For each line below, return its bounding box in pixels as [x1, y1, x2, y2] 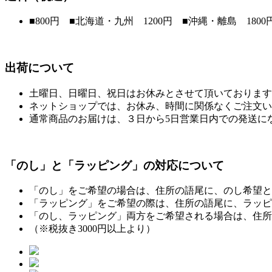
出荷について [5, 61, 74, 75]
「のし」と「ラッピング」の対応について [5, 158, 224, 172]
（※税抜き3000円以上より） [29, 223, 155, 234]
